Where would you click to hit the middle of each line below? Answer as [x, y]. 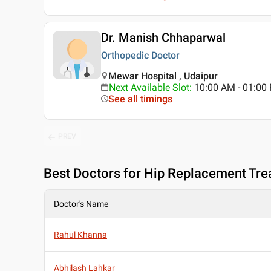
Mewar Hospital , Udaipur [163, 76]
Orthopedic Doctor [140, 56]
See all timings [140, 99]
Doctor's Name [81, 204]
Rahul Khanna [80, 235]
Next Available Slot [149, 88]
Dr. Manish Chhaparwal [163, 38]
